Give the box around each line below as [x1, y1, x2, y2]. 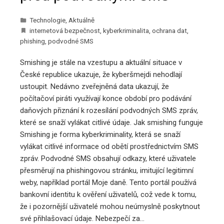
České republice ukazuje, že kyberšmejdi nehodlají [20, 69, 182, 79]
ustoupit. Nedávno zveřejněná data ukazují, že [20, 81, 169, 91]
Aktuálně [68, 15, 94, 24]
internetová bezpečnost [29, 26, 100, 34]
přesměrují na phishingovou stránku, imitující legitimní [20, 165, 193, 175]
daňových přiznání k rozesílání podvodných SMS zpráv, [20, 105, 198, 115]
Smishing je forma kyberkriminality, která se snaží [20, 129, 180, 139]
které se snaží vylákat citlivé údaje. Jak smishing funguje [20, 117, 203, 127]
